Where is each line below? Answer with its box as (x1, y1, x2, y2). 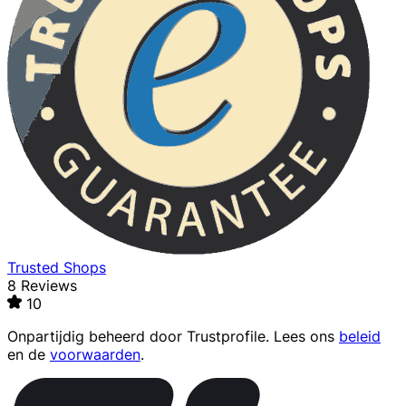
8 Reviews (7, 276, 77, 295)
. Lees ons (266, 327, 339, 346)
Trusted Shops (7, 258, 106, 277)
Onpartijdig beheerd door (7, 327, 187, 346)
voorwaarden (50, 345, 140, 364)
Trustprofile (187, 327, 266, 346)
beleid (339, 327, 381, 346)
